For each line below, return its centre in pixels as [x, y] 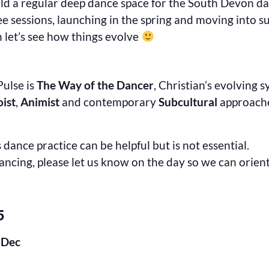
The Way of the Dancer [95, 85]
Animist [40, 102]
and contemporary [109, 102]
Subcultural [188, 102]
